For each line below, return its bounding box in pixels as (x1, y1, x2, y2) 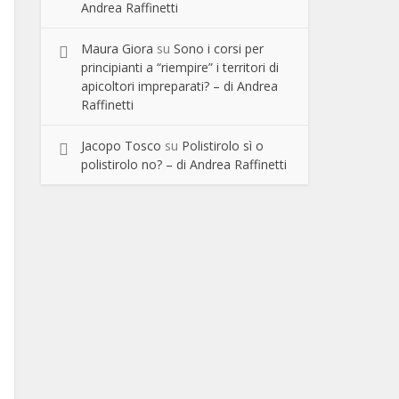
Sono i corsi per (174, 40, 264, 57)
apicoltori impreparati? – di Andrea (81, 77, 278, 94)
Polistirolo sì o (182, 137, 264, 154)
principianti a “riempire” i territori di (81, 59, 279, 76)
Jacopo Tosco (81, 137, 161, 154)
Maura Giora (81, 40, 153, 57)
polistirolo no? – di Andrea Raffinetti (81, 156, 287, 173)
